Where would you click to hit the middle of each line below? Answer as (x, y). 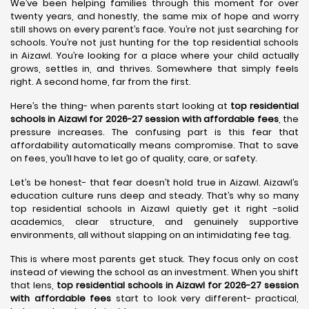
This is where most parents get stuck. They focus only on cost (154, 259)
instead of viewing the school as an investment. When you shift (154, 272)
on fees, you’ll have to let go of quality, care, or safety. (134, 158)
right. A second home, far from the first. (101, 82)
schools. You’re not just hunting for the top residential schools (154, 42)
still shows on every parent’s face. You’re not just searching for (154, 29)
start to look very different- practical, (205, 298)
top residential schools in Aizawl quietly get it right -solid (154, 209)
